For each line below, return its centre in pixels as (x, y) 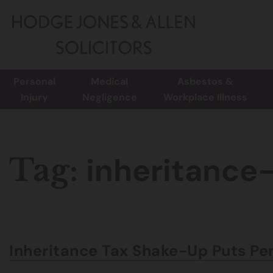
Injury (34, 97)
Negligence (109, 97)
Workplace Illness (206, 97)
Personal (34, 82)
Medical (110, 82)
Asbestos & (206, 82)
